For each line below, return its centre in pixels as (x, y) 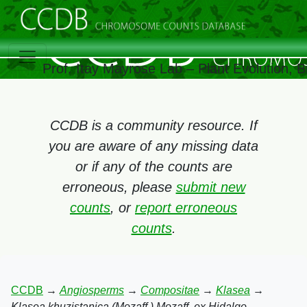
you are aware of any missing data (153, 146)
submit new (210, 187)
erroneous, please (119, 187)
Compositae (170, 290)
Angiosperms (92, 290)
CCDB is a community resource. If (153, 125)
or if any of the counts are (153, 167)
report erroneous (186, 208)
